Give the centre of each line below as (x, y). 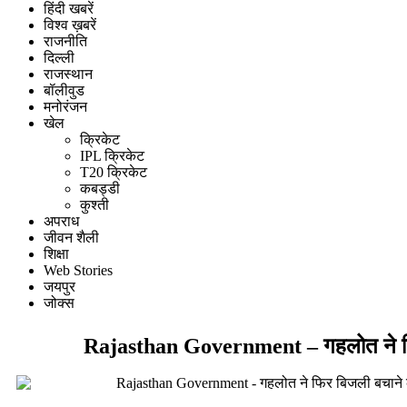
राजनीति (65, 42)
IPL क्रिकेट (112, 156)
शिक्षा (56, 254)
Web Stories (78, 271)
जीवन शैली (71, 238)
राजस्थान (68, 74)
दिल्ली (59, 58)
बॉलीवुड (64, 91)
